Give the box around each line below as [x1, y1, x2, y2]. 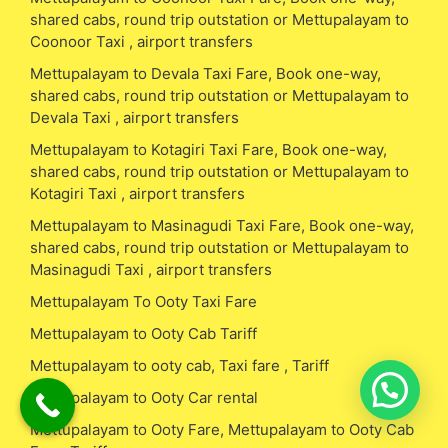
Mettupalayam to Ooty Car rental [30, 387, 258, 407]
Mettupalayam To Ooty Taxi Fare [30, 291, 257, 311]
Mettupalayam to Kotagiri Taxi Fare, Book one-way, [30, 139, 387, 159]
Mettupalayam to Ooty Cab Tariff [30, 323, 257, 343]
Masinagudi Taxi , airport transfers [30, 259, 272, 279]
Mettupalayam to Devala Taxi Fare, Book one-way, [30, 63, 381, 83]
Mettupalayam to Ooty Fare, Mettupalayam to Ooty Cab [30, 419, 414, 439]
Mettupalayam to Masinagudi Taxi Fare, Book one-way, [30, 215, 414, 235]
